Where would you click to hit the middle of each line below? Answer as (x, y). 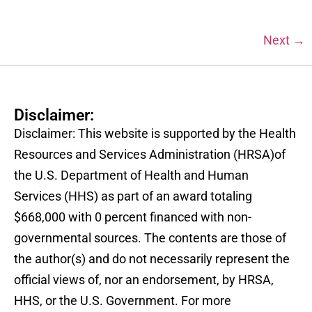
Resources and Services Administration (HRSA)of (150, 154)
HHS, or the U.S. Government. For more (123, 300)
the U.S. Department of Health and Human (131, 175)
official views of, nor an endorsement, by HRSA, (144, 279)
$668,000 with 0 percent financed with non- (133, 217)
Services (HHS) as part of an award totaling (133, 196)
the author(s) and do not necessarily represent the (152, 258)
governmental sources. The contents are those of (150, 237)
